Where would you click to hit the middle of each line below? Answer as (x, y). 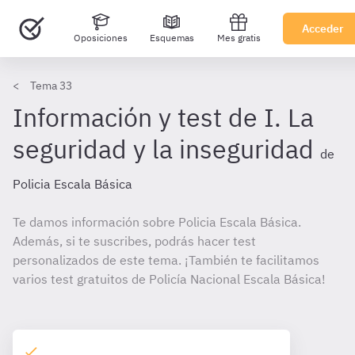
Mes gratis (239, 38)
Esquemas (172, 38)
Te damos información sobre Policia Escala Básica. (157, 222)
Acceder (323, 29)
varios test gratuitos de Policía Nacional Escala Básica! (169, 279)
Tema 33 (51, 86)
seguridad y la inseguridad (163, 149)
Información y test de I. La (163, 117)
